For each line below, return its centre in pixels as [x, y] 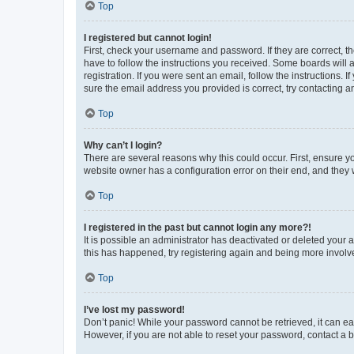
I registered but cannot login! [148, 38]
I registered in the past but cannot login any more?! [198, 227]
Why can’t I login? [123, 145]
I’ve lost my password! [134, 309]
